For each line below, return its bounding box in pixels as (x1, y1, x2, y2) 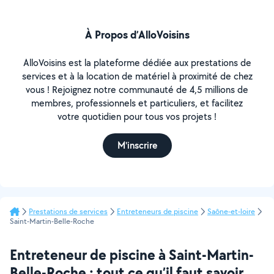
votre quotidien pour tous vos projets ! (57, 110, 217, 123)
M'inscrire (117, 139, 157, 152)
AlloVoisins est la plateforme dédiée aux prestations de (23, 56, 251, 69)
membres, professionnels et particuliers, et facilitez (31, 97, 243, 109)
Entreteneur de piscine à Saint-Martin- (10, 245, 254, 264)
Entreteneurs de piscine (117, 206, 198, 217)
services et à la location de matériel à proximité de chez (21, 70, 253, 83)
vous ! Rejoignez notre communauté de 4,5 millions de (26, 83, 248, 96)
